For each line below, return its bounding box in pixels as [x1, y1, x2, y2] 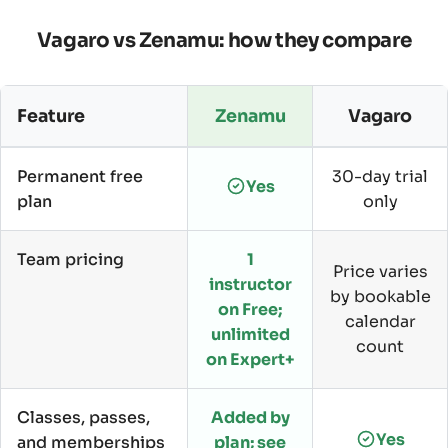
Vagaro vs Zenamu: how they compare [36, 27, 412, 53]
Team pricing [17, 248, 124, 270]
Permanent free [17, 165, 143, 187]
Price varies [332, 260, 428, 282]
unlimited [210, 323, 290, 345]
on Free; [218, 298, 282, 320]
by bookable [329, 285, 431, 307]
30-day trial [332, 165, 428, 187]
